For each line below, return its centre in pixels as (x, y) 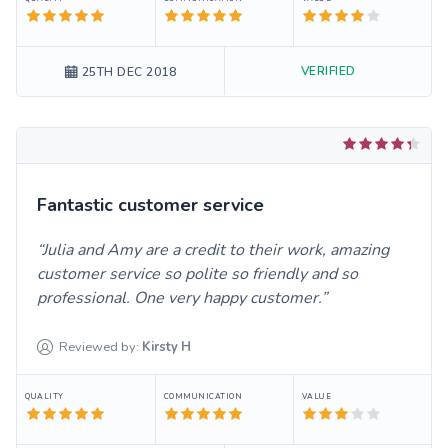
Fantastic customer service (150, 205)
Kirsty (160, 347)
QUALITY (44, 397)
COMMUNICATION (203, 397)
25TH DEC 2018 (129, 72)
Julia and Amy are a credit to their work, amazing (215, 250)
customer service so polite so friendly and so (197, 274)
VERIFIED (328, 71)
